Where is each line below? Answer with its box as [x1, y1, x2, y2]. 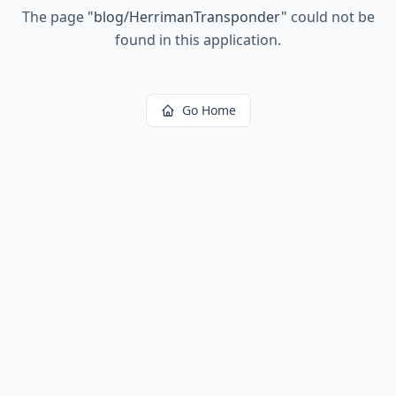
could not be [286, 7, 375, 27]
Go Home [181, 102, 236, 118]
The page [21, 7, 88, 27]
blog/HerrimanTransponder [93, 7, 281, 27]
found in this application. [115, 30, 281, 49]
